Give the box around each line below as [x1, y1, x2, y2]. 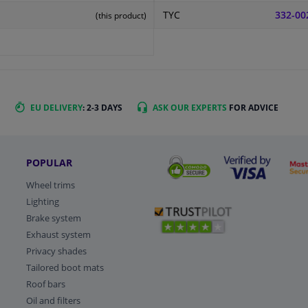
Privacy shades [25, 244, 87, 257]
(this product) [96, 10, 146, 22]
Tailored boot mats [25, 261, 104, 274]
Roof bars [25, 277, 65, 290]
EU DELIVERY [30, 102, 82, 114]
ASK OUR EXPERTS [153, 102, 227, 114]
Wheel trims [25, 178, 75, 191]
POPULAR [25, 155, 72, 169]
